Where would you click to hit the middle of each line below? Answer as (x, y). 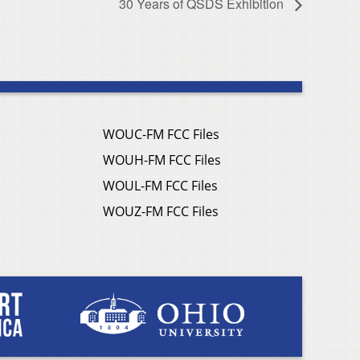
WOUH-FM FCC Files (162, 160)
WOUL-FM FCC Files (160, 186)
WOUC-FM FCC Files (161, 135)
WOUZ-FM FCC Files (161, 212)
